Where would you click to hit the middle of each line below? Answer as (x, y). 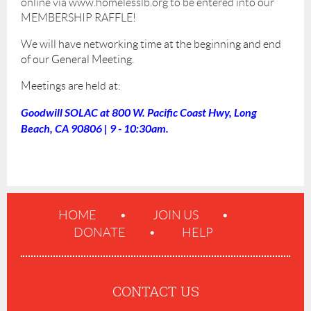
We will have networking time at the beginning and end (151, 44)
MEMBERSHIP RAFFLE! (78, 17)
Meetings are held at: (72, 85)
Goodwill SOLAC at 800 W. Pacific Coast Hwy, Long (139, 112)
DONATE (100, 232)
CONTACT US (155, 291)
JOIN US (176, 215)
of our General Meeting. (77, 59)
